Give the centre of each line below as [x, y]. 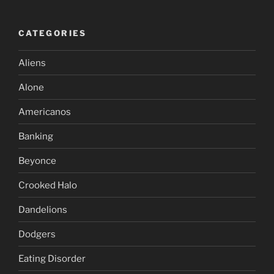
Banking [36, 136]
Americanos [45, 112]
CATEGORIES [53, 33]
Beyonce [37, 161]
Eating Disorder [52, 258]
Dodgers [37, 234]
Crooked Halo [48, 185]
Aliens [32, 63]
